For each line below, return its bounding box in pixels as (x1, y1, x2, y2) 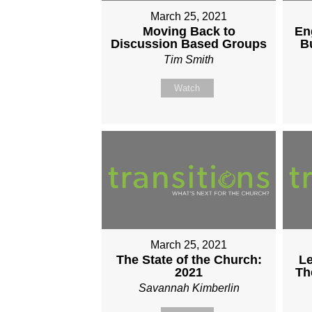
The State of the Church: (116, 252, 262, 267)
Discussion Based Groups (111, 37, 267, 52)
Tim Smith (164, 54, 214, 66)
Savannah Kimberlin (138, 281, 240, 294)
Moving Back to (142, 24, 235, 39)
